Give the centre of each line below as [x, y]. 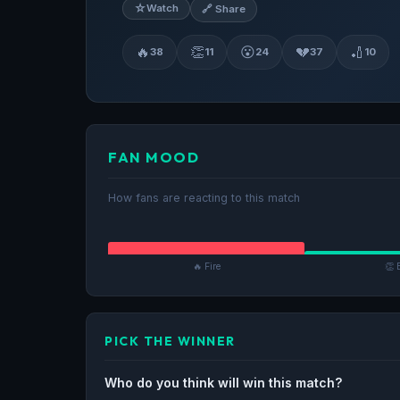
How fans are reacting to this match [204, 197]
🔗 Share [224, 8]
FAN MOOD [154, 157]
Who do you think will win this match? [224, 382]
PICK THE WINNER [170, 341]
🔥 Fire [206, 266]
